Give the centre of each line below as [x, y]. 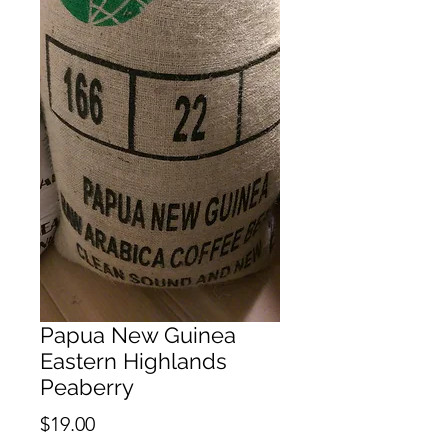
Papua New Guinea [138, 335]
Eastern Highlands [133, 361]
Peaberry [87, 387]
